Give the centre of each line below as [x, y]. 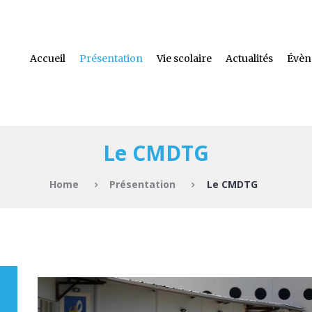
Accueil [48, 58]
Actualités [250, 58]
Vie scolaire [185, 58]
